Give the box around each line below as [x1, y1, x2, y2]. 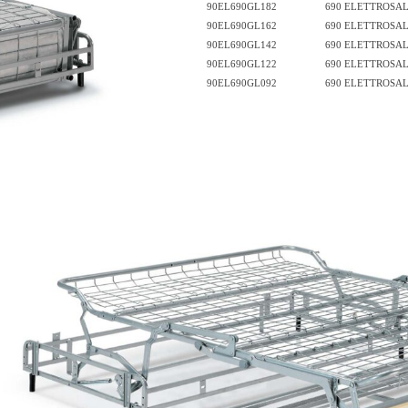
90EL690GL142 [206, 38, 277, 50]
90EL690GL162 [206, 19, 277, 31]
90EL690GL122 [206, 57, 277, 69]
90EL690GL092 [206, 76, 277, 88]
